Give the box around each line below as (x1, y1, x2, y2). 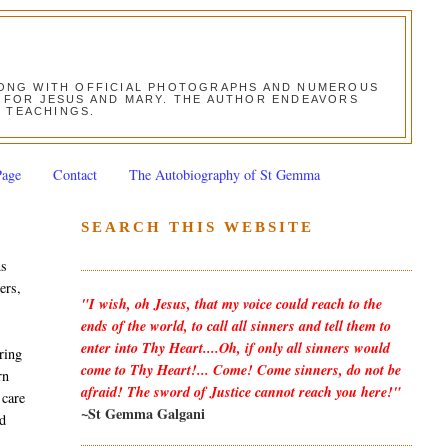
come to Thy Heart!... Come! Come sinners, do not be (80, 359, 401, 380)
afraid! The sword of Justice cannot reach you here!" (80, 381, 401, 402)
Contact (52, 164, 97, 184)
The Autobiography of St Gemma (128, 164, 320, 184)
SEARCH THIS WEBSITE (80, 218, 314, 235)
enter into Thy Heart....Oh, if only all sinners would (80, 337, 390, 358)
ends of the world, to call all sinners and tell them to (80, 315, 391, 336)
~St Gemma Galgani (80, 402, 205, 424)
